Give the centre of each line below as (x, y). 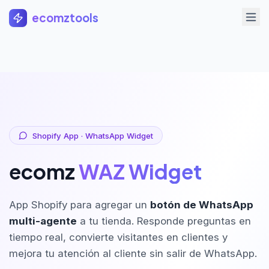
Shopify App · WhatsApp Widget (92, 135)
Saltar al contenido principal (65, 11)
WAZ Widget (140, 171)
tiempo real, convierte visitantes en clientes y (118, 237)
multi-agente (43, 221)
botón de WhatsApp (202, 205)
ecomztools (65, 18)
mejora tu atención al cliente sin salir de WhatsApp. (133, 254)
